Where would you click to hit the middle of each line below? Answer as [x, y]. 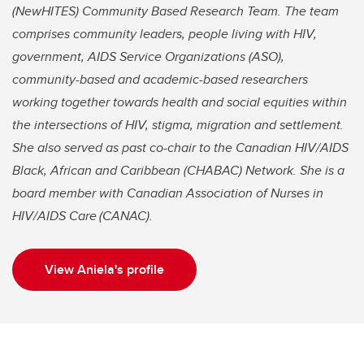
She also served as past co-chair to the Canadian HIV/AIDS [180, 147]
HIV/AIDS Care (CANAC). [82, 215]
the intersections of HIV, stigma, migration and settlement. [178, 124]
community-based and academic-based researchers [160, 79]
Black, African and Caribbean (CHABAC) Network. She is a [178, 170]
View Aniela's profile [104, 269]
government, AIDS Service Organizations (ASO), [148, 56]
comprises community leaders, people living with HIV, [165, 33]
